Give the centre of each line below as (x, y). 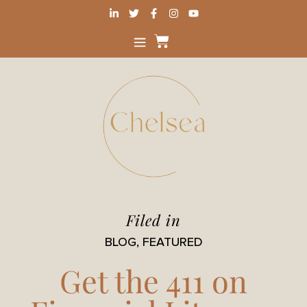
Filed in (153, 220)
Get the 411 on (153, 280)
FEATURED (172, 242)
